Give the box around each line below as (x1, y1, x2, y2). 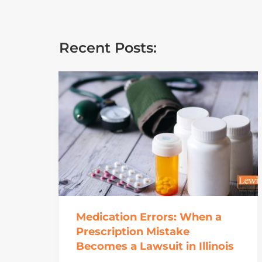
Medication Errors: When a (75, 211, 222, 224)
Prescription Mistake (75, 225, 189, 239)
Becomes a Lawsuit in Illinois (75, 240, 234, 253)
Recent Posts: (58, 39, 157, 57)
